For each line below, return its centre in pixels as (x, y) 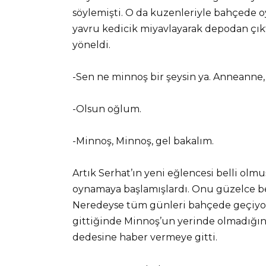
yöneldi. (91, 45)
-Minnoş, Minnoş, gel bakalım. (143, 141)
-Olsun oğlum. (107, 109)
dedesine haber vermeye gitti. (145, 237)
